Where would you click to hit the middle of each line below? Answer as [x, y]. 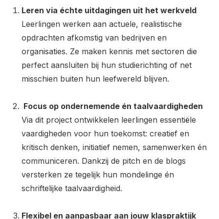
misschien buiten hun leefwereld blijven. [95, 79]
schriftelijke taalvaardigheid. [72, 188]
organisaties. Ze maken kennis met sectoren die [109, 51]
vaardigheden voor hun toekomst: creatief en [105, 133]
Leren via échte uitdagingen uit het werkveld [109, 10]
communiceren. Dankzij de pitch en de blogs [104, 161]
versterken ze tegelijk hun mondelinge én [98, 175]
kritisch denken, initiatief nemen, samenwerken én [114, 147]
